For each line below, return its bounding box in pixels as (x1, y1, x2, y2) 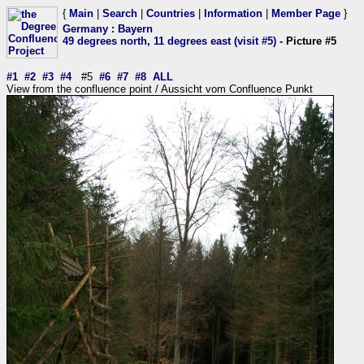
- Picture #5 (276, 35, 336, 47)
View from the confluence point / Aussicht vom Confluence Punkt (6, 83, 313, 95)
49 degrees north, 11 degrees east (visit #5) (63, 35, 276, 47)
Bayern (118, 23, 153, 35)
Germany (63, 23, 108, 35)
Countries (146, 7, 195, 19)
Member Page (271, 7, 340, 19)
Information (204, 7, 262, 19)
